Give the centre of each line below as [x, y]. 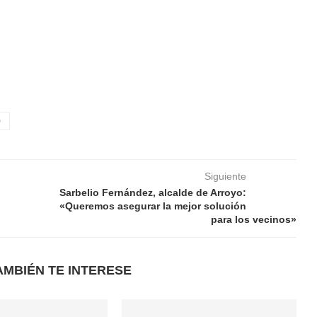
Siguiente [225, 176]
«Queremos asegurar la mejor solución [152, 206]
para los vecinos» [253, 219]
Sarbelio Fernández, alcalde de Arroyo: [152, 192]
